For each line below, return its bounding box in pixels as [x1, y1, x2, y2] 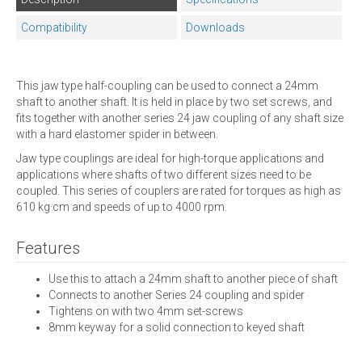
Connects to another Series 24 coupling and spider [48, 288, 305, 301]
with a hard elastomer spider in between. [16, 127, 218, 141]
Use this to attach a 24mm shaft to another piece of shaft [48, 271, 338, 285]
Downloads [186, 20, 245, 34]
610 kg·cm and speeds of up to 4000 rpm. [16, 200, 227, 213]
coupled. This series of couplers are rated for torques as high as [16, 183, 341, 197]
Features [16, 238, 80, 258]
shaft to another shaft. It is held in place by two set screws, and [16, 95, 332, 108]
